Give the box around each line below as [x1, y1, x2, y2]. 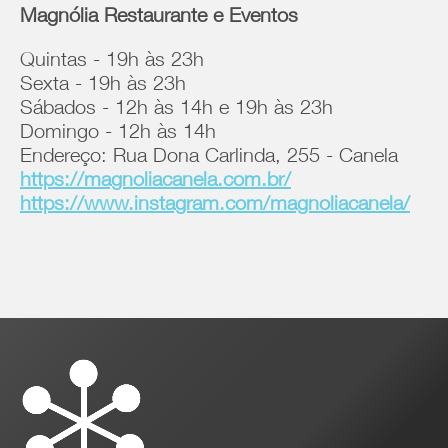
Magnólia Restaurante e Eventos [20, 8, 304, 28]
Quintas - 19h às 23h [20, 52, 204, 72]
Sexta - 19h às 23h [20, 76, 186, 96]
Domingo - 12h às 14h [20, 124, 216, 144]
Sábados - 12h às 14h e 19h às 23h [20, 100, 333, 120]
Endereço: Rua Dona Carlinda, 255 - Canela [20, 148, 398, 168]
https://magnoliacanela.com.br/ [20, 172, 291, 192]
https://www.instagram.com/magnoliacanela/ [20, 196, 410, 216]
